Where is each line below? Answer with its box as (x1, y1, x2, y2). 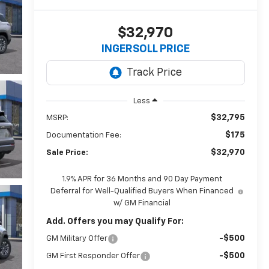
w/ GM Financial (113, 199, 171, 207)
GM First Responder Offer (46, 252, 140, 260)
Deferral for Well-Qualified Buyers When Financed (50, 187, 234, 195)
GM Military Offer (46, 234, 107, 243)
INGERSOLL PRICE (101, 44, 190, 55)
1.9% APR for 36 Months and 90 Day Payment (62, 175, 223, 183)
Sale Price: (46, 148, 88, 157)
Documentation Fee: (46, 131, 121, 139)
